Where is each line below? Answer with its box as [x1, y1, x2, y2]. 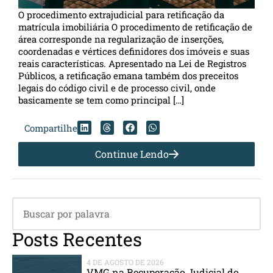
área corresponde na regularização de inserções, [18, 32, 224, 45]
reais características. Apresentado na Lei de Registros [18, 57, 246, 69]
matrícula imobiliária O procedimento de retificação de [18, 20, 252, 33]
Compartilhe [24, 122, 77, 135]
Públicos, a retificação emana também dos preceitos [18, 69, 238, 82]
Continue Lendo [94, 147, 169, 161]
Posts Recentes [12, 227, 142, 252]
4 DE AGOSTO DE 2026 [87, 257, 165, 268]
